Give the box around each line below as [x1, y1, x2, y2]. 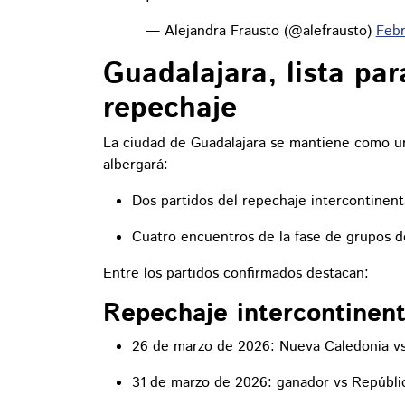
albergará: [103, 155, 168, 176]
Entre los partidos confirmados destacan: [103, 263, 369, 285]
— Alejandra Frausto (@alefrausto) [145, 21, 376, 42]
